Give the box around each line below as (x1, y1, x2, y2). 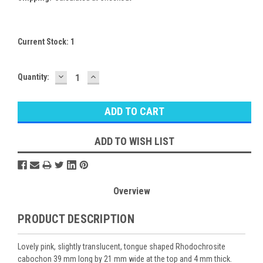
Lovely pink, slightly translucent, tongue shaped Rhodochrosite (18, 241, 225, 251)
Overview (113, 185, 150, 197)
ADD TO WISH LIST (95, 134, 174, 147)
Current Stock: (18, 36, 70, 46)
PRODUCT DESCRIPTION (18, 211, 134, 226)
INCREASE (89, 69, 137, 82)
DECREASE (56, 69, 107, 82)
